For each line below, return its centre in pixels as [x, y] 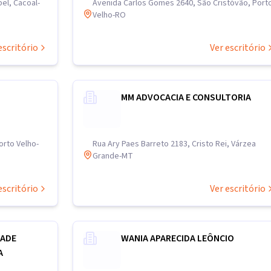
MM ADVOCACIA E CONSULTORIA [186, 97]
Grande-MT [113, 156]
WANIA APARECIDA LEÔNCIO [178, 238]
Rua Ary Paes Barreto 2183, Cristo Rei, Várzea [174, 144]
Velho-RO [109, 15]
